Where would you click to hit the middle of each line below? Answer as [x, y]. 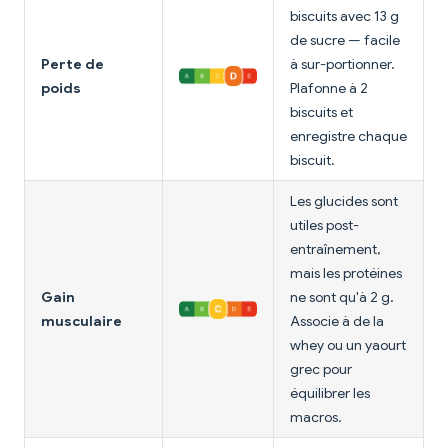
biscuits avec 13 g [344, 15]
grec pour [321, 368]
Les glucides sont [344, 200]
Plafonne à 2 [329, 87]
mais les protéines [346, 272]
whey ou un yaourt [348, 344]
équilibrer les [330, 392]
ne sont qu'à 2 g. [342, 296]
